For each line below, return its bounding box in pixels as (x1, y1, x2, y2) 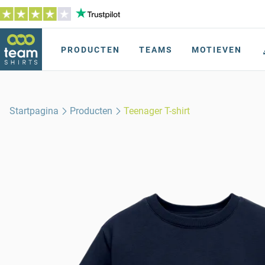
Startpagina (9, 105, 59, 117)
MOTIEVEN (192, 45, 242, 54)
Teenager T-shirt (124, 105, 190, 117)
